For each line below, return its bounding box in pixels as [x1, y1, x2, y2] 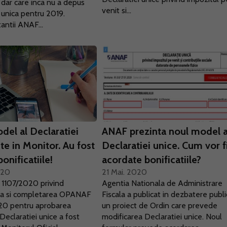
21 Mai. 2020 [102, 167, 147, 177]
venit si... [102, 6, 132, 15]
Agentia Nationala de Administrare [102, 178, 223, 188]
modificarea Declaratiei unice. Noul [102, 212, 222, 221]
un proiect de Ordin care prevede [102, 201, 218, 210]
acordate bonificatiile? [102, 154, 202, 166]
